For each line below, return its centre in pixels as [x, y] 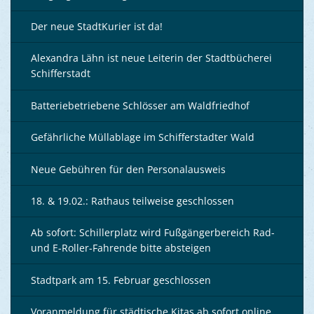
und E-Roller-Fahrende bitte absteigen [121, 248]
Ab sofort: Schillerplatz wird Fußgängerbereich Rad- [153, 233]
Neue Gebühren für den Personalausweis [128, 169]
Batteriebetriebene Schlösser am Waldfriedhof [140, 105]
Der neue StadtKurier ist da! [97, 27]
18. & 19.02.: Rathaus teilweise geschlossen [132, 200]
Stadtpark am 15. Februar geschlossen [121, 280]
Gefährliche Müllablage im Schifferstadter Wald [143, 137]
